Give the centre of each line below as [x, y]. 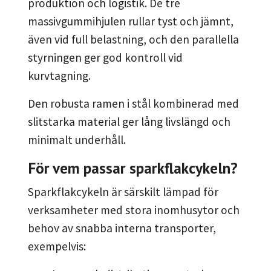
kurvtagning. [59, 76]
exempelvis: [57, 247]
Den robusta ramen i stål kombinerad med [133, 104]
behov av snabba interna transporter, [122, 228]
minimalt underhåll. [77, 140]
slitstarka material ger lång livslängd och [129, 122]
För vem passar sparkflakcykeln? [133, 168]
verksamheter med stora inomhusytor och [134, 210]
